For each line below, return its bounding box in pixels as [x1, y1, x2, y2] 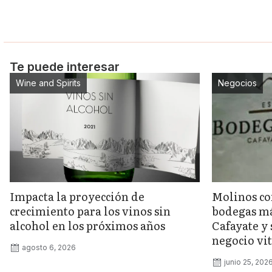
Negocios [217, 77, 257, 88]
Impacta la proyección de [9, 188, 144, 205]
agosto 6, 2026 [21, 242, 76, 252]
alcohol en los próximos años [9, 217, 165, 234]
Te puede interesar [9, 59, 120, 74]
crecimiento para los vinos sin [9, 202, 171, 219]
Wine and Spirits [15, 77, 81, 88]
